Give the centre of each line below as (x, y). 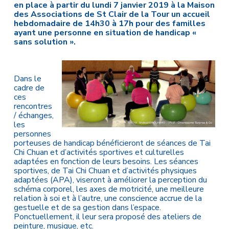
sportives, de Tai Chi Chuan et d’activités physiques (105, 171)
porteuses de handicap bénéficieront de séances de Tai (112, 143)
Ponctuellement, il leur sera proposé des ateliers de (107, 217)
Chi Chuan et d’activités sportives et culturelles (99, 152)
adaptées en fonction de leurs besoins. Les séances (106, 162)
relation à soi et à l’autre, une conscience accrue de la (108, 198)
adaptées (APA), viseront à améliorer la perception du (110, 180)
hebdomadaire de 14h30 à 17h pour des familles (109, 24)
